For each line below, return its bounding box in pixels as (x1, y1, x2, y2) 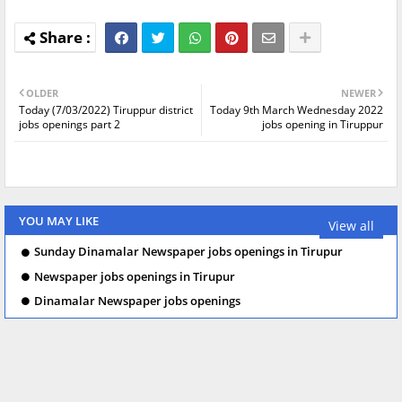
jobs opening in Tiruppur (262, 117, 383, 133)
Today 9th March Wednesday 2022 (210, 102, 383, 118)
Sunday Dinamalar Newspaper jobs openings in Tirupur (34, 243, 343, 260)
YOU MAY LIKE (19, 213, 99, 230)
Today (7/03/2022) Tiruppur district (19, 102, 193, 118)
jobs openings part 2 (19, 117, 120, 133)
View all (328, 216, 374, 234)
